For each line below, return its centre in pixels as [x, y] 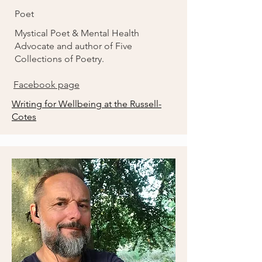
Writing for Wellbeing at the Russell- [87, 104]
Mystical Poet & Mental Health [77, 33]
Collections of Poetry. [59, 59]
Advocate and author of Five [73, 46]
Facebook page [46, 85]
